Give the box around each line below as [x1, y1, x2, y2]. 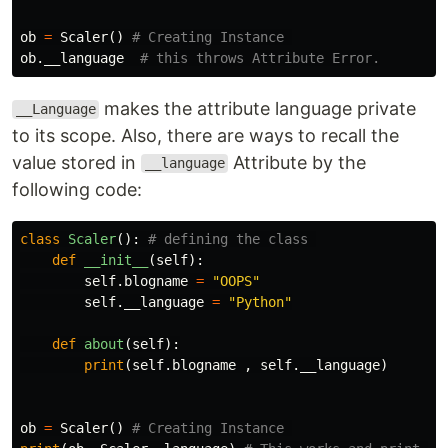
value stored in [12, 151, 141, 173]
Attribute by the [228, 151, 367, 173]
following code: [12, 178, 142, 200]
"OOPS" [212, 272, 260, 289]
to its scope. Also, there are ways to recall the [12, 124, 399, 146]
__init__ [84, 251, 148, 268]
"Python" [228, 293, 292, 310]
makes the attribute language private [99, 97, 417, 119]
